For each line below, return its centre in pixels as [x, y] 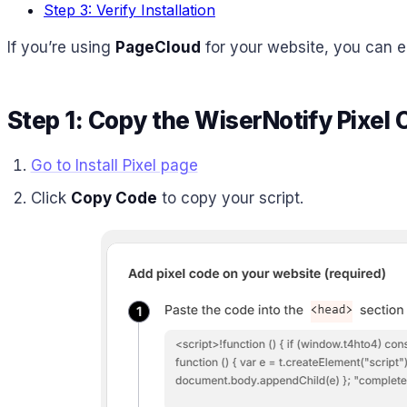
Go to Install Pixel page [114, 165]
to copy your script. [230, 199]
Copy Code [114, 199]
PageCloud [158, 47]
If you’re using [61, 47]
